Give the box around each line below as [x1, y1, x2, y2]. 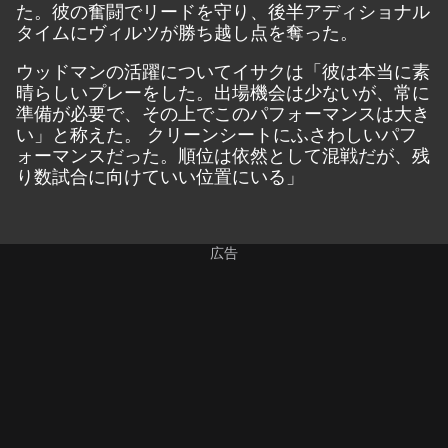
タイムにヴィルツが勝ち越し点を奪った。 [16, 18, 358, 45]
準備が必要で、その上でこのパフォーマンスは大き [16, 99, 430, 126]
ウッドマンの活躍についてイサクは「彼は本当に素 [16, 57, 430, 84]
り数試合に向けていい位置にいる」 [16, 162, 304, 189]
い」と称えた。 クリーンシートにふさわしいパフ [16, 120, 417, 147]
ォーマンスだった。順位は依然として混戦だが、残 [16, 141, 430, 168]
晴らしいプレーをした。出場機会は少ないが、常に [16, 78, 430, 105]
